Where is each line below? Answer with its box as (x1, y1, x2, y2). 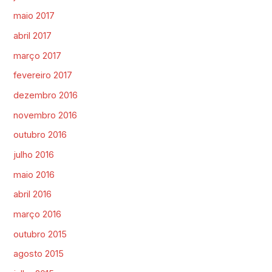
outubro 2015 (13, 228, 67, 240)
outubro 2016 (13, 129, 67, 141)
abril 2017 (13, 30, 52, 42)
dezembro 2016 (13, 90, 78, 101)
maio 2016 (13, 169, 55, 180)
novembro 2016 (13, 109, 78, 121)
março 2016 (13, 208, 62, 220)
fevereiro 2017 (13, 70, 73, 81)
